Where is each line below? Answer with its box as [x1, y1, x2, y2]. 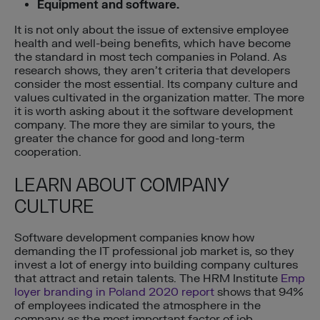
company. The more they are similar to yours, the [14, 117, 275, 132]
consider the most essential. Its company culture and [14, 76, 298, 91]
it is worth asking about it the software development [14, 104, 293, 119]
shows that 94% [214, 285, 304, 300]
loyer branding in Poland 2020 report [14, 285, 214, 300]
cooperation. [14, 144, 81, 159]
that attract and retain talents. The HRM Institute [14, 271, 281, 286]
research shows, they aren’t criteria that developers [14, 63, 290, 78]
